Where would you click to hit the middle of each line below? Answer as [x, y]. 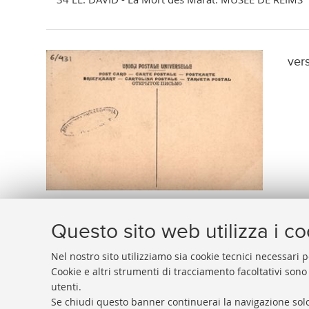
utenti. [66, 287]
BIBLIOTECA [70, 293]
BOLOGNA [225, 293]
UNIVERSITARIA [143, 293]
